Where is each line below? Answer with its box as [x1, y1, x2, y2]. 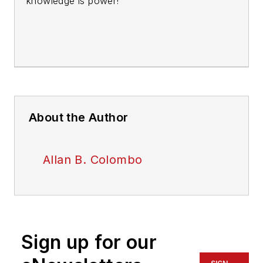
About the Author [29, 110, 129, 125]
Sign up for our [21, 231, 157, 254]
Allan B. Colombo [43, 153, 143, 167]
